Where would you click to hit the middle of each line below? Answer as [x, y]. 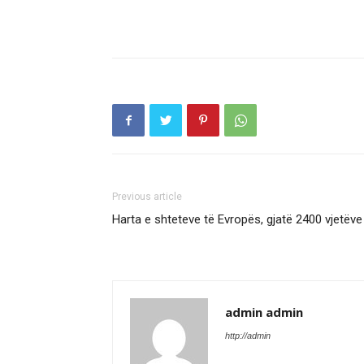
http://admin [248, 336]
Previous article [147, 197]
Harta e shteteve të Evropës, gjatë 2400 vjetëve [237, 219]
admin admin [264, 312]
